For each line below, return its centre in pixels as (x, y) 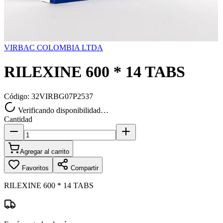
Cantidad (18, 119)
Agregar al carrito (45, 151)
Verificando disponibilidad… (62, 110)
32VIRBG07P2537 (62, 96)
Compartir (84, 168)
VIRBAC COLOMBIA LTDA (54, 47)
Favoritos (34, 168)
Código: (18, 96)
